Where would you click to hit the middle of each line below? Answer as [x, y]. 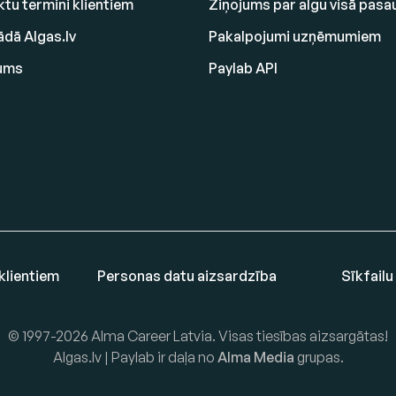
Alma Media [255, 357]
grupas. [319, 357]
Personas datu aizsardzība [187, 275]
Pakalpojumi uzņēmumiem [295, 36]
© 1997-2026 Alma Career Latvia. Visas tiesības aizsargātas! [198, 336]
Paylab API [243, 68]
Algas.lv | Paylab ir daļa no [135, 357]
